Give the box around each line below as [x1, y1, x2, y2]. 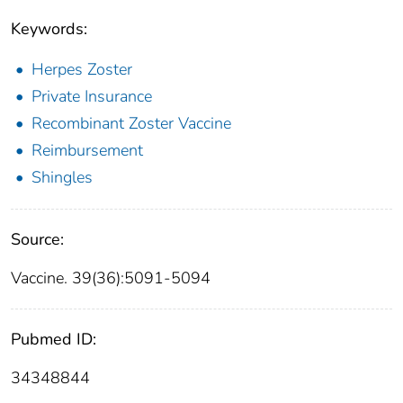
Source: [11, 228, 64, 251]
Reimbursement [31, 139, 143, 162]
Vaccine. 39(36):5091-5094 [11, 267, 210, 290]
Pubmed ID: [11, 328, 96, 351]
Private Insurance [31, 85, 152, 108]
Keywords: [11, 18, 87, 40]
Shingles [31, 166, 93, 189]
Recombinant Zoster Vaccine [31, 112, 231, 135]
